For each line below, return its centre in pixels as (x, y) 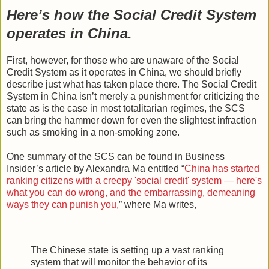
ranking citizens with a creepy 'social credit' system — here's (134, 180)
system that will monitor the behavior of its (119, 262)
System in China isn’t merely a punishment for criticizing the (133, 96)
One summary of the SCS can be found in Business (116, 156)
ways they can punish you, (63, 204)
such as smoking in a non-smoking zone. (93, 132)
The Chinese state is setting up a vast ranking (127, 250)
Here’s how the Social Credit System (131, 14)
